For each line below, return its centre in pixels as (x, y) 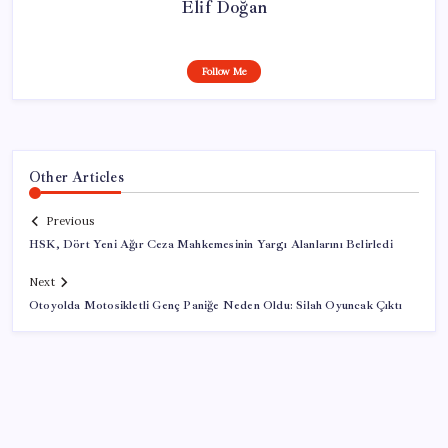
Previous (70, 221)
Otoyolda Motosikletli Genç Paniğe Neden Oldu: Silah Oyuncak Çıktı (215, 306)
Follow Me (224, 71)
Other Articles (76, 176)
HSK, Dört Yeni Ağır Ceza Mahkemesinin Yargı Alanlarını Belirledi (211, 245)
